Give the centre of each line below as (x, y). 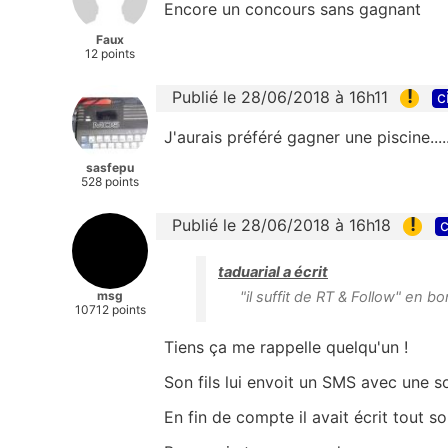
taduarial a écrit (273, 271)
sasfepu (110, 167)
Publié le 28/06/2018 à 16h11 (280, 96)
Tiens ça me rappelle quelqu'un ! (286, 346)
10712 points (110, 309)
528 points (110, 181)
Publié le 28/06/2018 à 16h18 (281, 224)
